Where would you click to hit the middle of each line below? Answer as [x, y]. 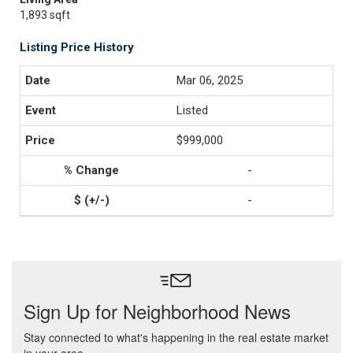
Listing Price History [77, 47]
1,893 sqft [45, 15]
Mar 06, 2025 [210, 80]
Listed [192, 110]
